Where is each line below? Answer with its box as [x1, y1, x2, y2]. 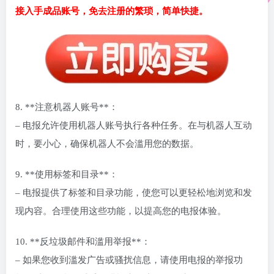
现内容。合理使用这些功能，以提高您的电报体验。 [15, 206, 226, 217]
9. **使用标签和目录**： [15, 169, 118, 180]
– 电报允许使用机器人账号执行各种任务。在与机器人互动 [15, 120, 252, 131]
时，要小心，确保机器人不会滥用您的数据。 [15, 139, 199, 149]
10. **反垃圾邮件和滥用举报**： [15, 237, 150, 247]
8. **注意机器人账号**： [15, 102, 118, 113]
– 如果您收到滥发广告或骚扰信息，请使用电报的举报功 [15, 255, 243, 265]
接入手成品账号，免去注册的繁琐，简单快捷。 [15, 6, 208, 17]
